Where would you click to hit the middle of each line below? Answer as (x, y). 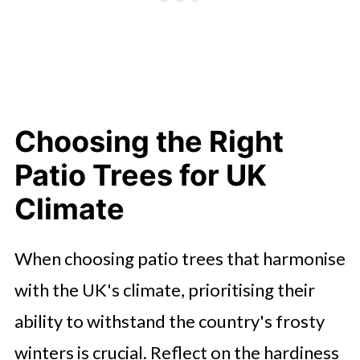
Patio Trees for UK (140, 175)
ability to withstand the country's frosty (169, 321)
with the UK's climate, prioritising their (164, 290)
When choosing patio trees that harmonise (180, 258)
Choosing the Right (149, 141)
